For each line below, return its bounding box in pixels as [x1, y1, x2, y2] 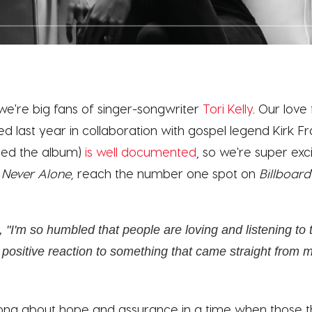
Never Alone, [1, 165, 74, 180]
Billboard [259, 165, 311, 180]
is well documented [85, 143, 196, 159]
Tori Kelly [203, 100, 253, 116]
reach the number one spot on [74, 165, 259, 180]
